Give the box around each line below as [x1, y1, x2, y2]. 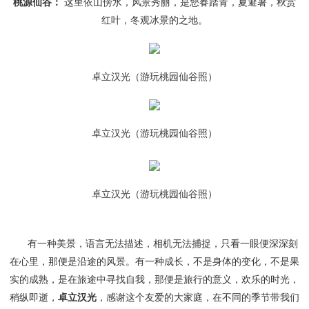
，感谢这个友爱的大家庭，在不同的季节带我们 [96, 292, 299, 303]
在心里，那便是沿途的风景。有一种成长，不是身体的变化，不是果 [9, 256, 299, 267]
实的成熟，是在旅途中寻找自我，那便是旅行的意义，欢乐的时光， [9, 274, 299, 285]
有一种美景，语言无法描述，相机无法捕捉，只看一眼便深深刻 [10, 238, 298, 249]
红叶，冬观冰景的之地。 [101, 14, 208, 26]
